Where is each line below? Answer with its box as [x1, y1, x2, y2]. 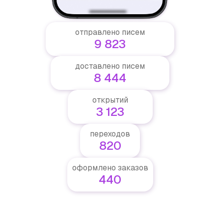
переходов [90, 128, 130, 139]
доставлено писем [75, 60, 145, 71]
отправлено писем [75, 27, 145, 37]
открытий [92, 94, 128, 105]
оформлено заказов [72, 162, 148, 173]
